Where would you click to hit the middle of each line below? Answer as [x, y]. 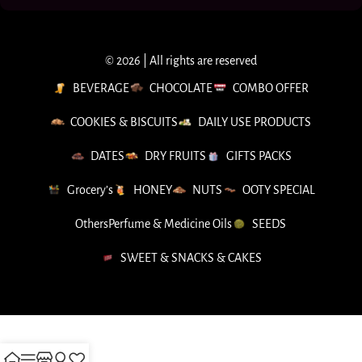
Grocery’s [90, 190]
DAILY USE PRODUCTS [255, 122]
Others [92, 224]
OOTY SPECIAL [278, 190]
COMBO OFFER [271, 88]
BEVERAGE [101, 88]
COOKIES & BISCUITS [124, 122]
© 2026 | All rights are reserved [181, 61]
